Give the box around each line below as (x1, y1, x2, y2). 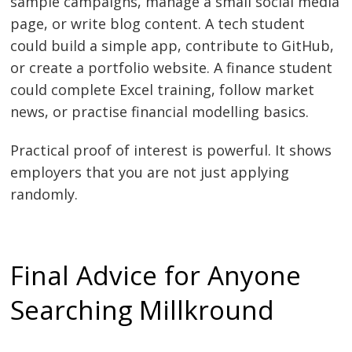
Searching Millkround (10, 291, 275, 328)
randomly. (10, 185, 79, 204)
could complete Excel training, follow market (10, 79, 315, 99)
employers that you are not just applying (10, 163, 290, 182)
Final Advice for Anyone (10, 256, 302, 293)
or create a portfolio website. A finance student (10, 57, 333, 77)
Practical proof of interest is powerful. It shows (10, 141, 332, 160)
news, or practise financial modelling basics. (10, 101, 310, 121)
